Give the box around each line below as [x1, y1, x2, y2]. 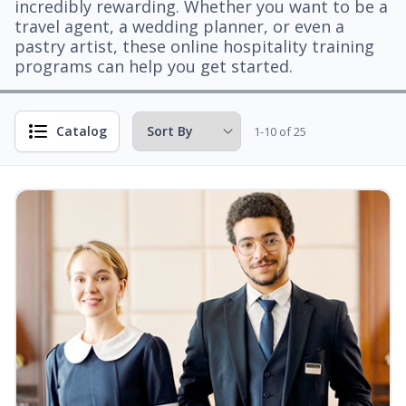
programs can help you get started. [14, 55, 293, 77]
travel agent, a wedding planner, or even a [14, 15, 344, 37]
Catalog [56, 122, 107, 140]
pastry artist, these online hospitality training [14, 35, 374, 57]
